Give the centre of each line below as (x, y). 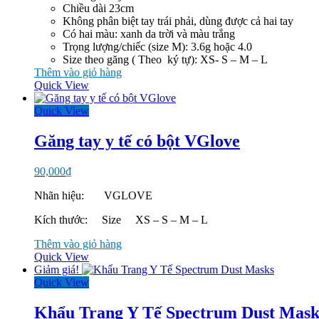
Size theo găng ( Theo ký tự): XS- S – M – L (165, 60)
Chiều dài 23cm (98, 9)
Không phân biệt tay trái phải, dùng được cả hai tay (178, 21)
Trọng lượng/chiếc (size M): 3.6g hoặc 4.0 (157, 47)
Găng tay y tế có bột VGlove (137, 141)
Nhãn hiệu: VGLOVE (93, 196)
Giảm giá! (57, 270)
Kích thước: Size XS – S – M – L (121, 220)
